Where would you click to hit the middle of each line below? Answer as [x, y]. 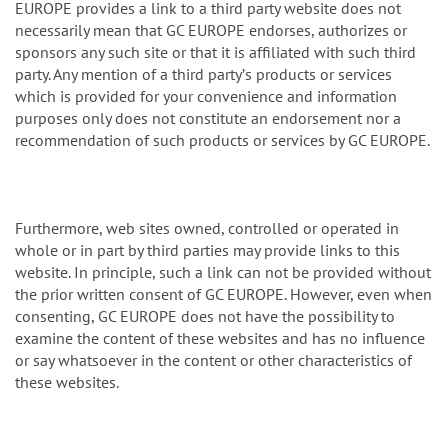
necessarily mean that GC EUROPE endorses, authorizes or [211, 30]
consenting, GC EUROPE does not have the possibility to [205, 316]
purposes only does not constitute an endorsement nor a [208, 118]
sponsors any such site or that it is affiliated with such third [215, 52]
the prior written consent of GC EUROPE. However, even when [223, 294]
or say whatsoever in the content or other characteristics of [213, 360]
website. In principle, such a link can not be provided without [223, 272]
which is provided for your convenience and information [206, 96]
